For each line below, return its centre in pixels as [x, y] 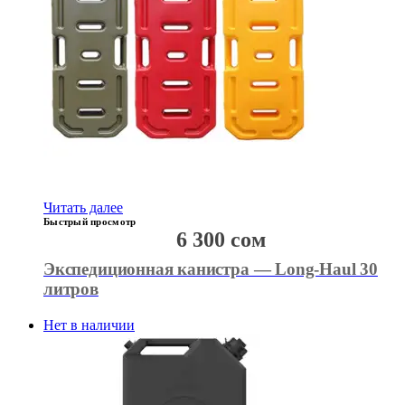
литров [71, 289]
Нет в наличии [89, 325]
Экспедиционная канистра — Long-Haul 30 [211, 269]
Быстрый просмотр [90, 222]
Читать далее [83, 208]
